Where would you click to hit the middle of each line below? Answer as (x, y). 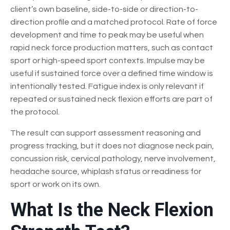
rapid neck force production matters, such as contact (112, 47)
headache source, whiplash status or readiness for (106, 171)
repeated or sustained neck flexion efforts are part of (111, 99)
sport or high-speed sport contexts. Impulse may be (108, 60)
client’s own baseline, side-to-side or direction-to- (104, 9)
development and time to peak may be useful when (107, 35)
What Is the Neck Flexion (112, 210)
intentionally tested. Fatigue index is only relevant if (107, 86)
